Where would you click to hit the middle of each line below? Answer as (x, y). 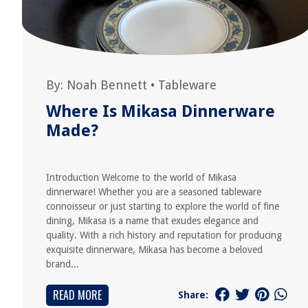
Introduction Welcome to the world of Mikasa (141, 177)
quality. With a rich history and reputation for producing (164, 235)
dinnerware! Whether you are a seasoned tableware (154, 192)
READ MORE (77, 295)
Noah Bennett (107, 85)
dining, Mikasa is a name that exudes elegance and (152, 221)
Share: (193, 295)
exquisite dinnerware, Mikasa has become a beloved (154, 250)
